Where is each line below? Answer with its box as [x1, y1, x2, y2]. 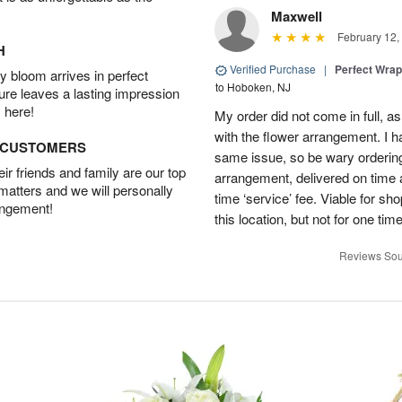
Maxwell [271, 6, 322, 26]
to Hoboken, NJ [215, 79, 291, 94]
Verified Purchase [227, 61, 319, 76]
